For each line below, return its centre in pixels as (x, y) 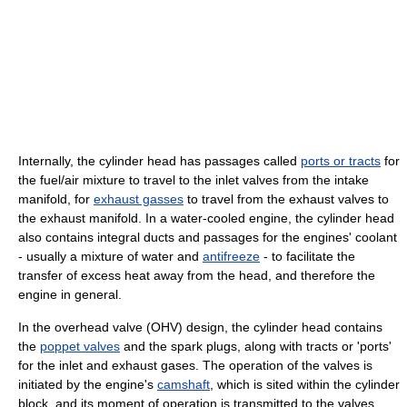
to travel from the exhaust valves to (286, 199)
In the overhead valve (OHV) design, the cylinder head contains (200, 328)
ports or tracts (341, 161)
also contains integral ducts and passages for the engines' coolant (208, 238)
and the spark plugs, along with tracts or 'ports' (256, 347)
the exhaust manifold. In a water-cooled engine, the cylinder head (206, 218)
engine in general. (70, 295)
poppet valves (80, 347)
